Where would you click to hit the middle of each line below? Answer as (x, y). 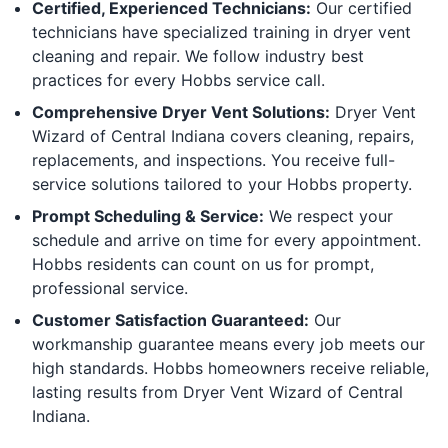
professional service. (110, 287)
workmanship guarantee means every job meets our (228, 343)
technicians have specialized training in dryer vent (221, 31)
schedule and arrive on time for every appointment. (226, 239)
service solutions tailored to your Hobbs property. (222, 183)
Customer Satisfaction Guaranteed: (170, 319)
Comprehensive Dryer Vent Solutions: (181, 111)
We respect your (328, 215)
